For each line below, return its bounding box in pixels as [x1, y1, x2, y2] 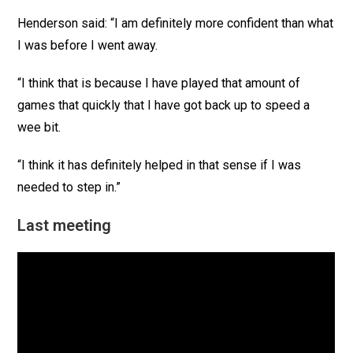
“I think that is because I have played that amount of [17, 76, 301, 91]
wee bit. [17, 120, 61, 136]
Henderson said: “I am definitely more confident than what [17, 16, 334, 32]
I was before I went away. [17, 38, 158, 54]
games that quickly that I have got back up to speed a [17, 98, 310, 113]
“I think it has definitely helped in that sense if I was [17, 158, 302, 173]
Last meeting [17, 216, 112, 236]
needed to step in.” [17, 180, 121, 195]
